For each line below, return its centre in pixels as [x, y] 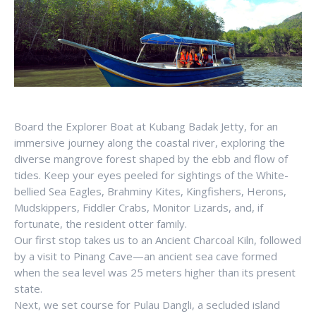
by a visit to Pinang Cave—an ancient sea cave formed [146, 256]
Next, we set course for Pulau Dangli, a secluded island [147, 305]
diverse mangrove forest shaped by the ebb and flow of [151, 159]
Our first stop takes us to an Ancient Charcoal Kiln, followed [158, 240]
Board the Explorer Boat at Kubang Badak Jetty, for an [146, 126]
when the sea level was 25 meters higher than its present [155, 272]
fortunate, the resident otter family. [101, 224]
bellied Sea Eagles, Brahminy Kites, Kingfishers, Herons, [150, 191]
